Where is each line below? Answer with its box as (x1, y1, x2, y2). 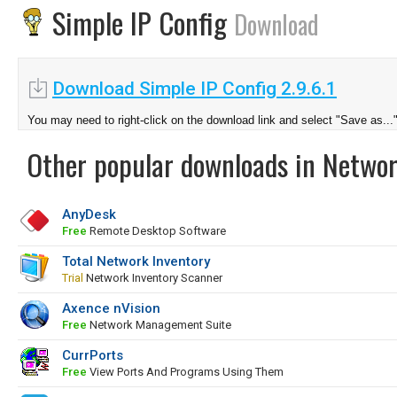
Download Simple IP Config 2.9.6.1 (52, 78, 337, 99)
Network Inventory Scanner (83, 271, 222, 284)
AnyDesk (62, 206, 116, 222)
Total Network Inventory (62, 253, 210, 269)
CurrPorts (62, 347, 123, 363)
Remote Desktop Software (87, 224, 226, 237)
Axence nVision (62, 300, 160, 316)
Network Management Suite (87, 318, 231, 331)
